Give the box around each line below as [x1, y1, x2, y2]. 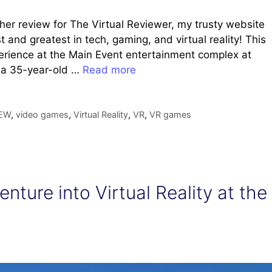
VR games [149, 109, 191, 120]
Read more [83, 63, 136, 76]
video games [15, 109, 69, 120]
